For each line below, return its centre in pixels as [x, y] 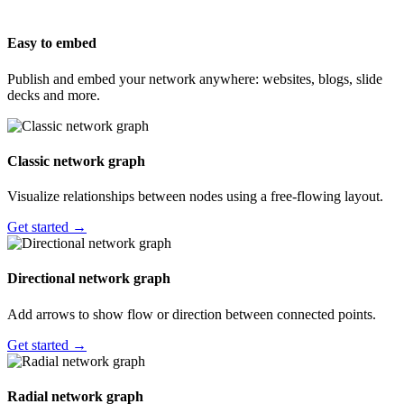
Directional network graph [89, 279]
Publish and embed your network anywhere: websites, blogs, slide [195, 78]
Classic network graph [76, 161]
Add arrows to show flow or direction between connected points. [192, 314]
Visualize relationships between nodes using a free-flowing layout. [195, 197]
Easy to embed [52, 43]
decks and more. [54, 95]
